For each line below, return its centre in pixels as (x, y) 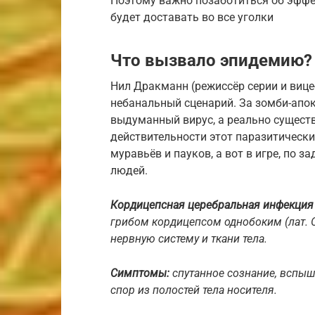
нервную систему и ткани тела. (189, 238)
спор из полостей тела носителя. (194, 290)
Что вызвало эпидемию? (211, 60)
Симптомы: (141, 273)
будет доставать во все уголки (192, 17)
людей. (129, 170)
